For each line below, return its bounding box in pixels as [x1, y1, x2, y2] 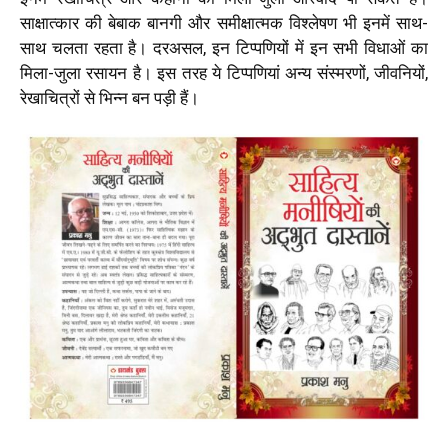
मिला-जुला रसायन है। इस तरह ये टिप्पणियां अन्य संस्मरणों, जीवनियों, [20, 62, 428, 83]
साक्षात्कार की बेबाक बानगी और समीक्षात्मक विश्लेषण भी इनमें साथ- [20, 12, 428, 33]
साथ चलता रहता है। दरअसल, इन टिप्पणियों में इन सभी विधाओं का [20, 37, 428, 58]
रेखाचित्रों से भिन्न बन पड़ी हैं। [20, 87, 203, 108]
